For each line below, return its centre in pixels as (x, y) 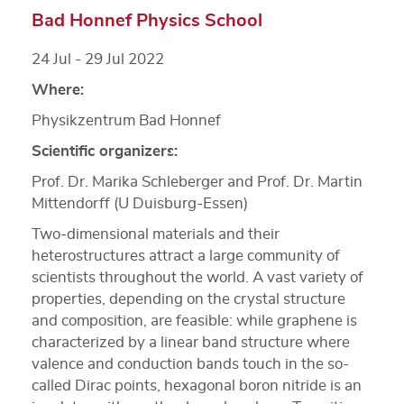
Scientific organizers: (105, 151)
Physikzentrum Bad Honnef (126, 120)
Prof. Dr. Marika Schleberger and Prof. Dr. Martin (197, 181)
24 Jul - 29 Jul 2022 (98, 59)
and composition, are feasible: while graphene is (194, 320)
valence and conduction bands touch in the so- (190, 363)
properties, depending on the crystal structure (188, 298)
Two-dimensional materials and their (156, 234)
